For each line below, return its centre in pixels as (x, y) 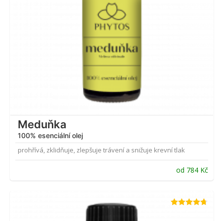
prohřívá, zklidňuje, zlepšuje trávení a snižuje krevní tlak (101, 150)
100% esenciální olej (50, 136)
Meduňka (42, 125)
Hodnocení (186, 212)
